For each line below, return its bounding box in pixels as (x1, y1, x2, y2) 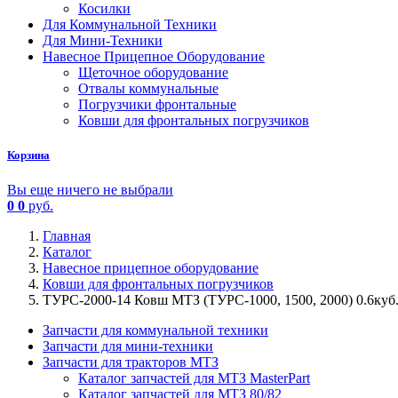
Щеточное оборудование (78, 65, 228, 80)
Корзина (7, 148, 50, 163)
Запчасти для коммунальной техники (43, 322, 268, 338)
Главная (43, 228, 91, 244)
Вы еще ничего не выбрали (7, 182, 173, 198)
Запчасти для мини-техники (43, 338, 213, 354)
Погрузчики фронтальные (78, 97, 236, 112)
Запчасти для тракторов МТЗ (43, 354, 219, 370)
